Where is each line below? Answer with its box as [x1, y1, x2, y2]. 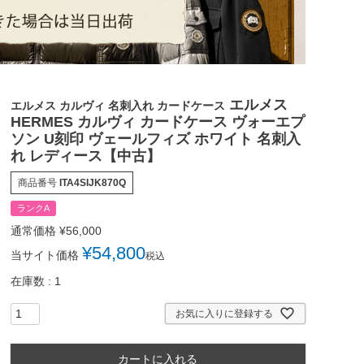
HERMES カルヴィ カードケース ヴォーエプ [10, 114, 305, 131]
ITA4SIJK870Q [58, 177, 126, 189]
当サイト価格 [10, 249, 79, 262]
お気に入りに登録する [175, 307, 273, 319]
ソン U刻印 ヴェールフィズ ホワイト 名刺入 [10, 131, 301, 148]
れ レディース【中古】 [10, 148, 161, 165]
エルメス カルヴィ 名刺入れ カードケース [10, 99, 225, 113]
